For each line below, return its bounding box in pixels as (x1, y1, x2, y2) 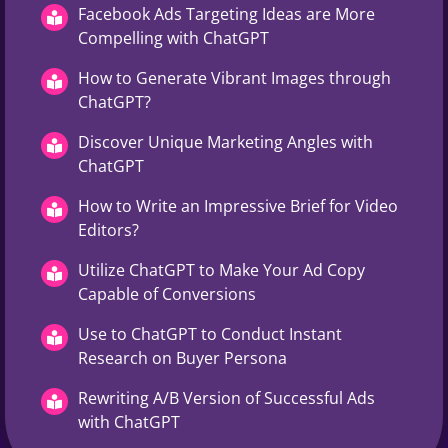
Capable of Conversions (78, 282, 256, 305)
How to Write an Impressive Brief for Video (78, 194, 398, 217)
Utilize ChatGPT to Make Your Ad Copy (78, 258, 365, 281)
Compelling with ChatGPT (78, 26, 269, 49)
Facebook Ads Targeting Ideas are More (78, 2, 375, 25)
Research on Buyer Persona (78, 346, 287, 369)
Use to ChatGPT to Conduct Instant (78, 322, 342, 345)
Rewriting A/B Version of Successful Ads (78, 386, 375, 409)
